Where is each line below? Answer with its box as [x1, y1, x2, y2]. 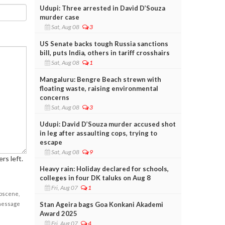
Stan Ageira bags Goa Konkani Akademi [39, 200, 163, 208]
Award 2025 [39, 209, 77, 217]
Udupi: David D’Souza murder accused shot [39, 120, 176, 128]
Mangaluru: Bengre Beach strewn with [39, 75, 161, 83]
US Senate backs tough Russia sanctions [39, 39, 168, 48]
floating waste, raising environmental [39, 84, 158, 92]
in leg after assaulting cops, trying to [39, 129, 157, 137]
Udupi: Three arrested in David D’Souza [39, 4, 165, 12]
